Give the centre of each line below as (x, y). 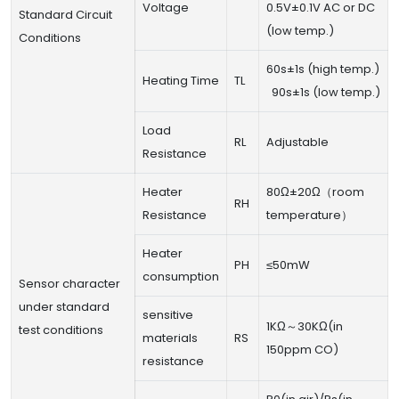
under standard (64, 306)
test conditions (61, 330)
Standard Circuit (65, 14)
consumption (181, 276)
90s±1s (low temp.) (323, 92)
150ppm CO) (302, 349)
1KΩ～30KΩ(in (305, 326)
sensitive (168, 314)
